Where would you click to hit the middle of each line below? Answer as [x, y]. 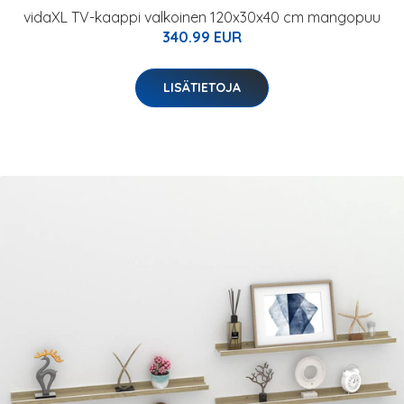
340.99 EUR [202, 37]
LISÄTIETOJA [202, 87]
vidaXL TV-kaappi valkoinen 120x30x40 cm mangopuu [202, 17]
